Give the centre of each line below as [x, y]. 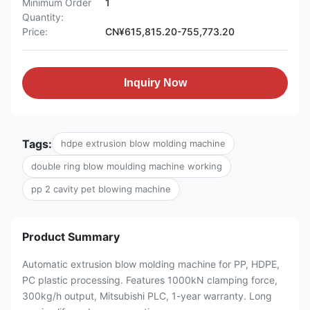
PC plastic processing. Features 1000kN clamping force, [150, 280]
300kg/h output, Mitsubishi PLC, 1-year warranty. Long [147, 296]
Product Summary [71, 237]
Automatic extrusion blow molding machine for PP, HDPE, [151, 264]
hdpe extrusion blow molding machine [143, 143]
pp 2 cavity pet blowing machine [101, 189]
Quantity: [43, 17]
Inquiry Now [155, 83]
